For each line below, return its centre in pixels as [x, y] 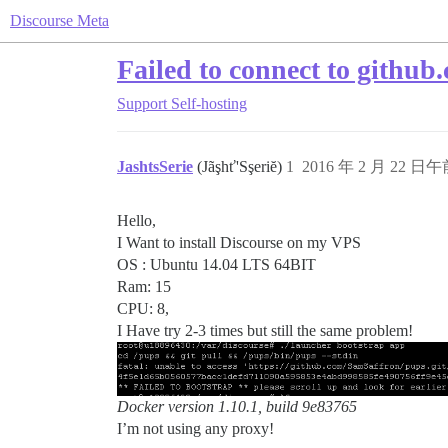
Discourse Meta [59, 20]
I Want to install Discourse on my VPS [239, 242]
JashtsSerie [155, 166]
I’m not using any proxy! [195, 429]
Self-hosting [209, 103]
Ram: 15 [144, 286]
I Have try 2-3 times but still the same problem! [265, 330]
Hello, [136, 220]
